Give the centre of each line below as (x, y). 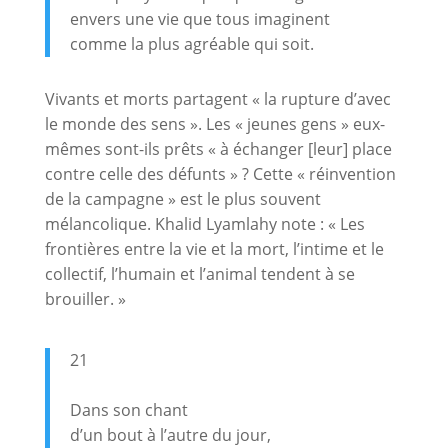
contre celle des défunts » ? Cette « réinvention (220, 173)
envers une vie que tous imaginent (199, 18)
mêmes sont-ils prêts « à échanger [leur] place (218, 148)
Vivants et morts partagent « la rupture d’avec (217, 98)
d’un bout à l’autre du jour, (170, 434)
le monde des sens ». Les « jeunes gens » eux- (214, 123)
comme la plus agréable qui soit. (191, 43)
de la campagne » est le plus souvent (182, 198)
